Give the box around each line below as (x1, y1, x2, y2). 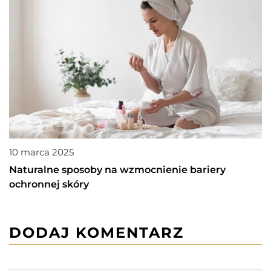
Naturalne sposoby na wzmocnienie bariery (9, 163, 226, 175)
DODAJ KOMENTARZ (9, 223, 184, 241)
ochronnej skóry (9, 178, 89, 190)
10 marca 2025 (9, 146, 74, 158)
